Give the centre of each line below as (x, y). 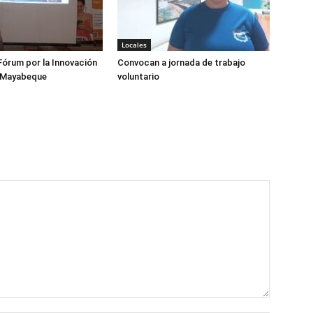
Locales (134, 45)
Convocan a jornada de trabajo (181, 63)
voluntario (138, 77)
